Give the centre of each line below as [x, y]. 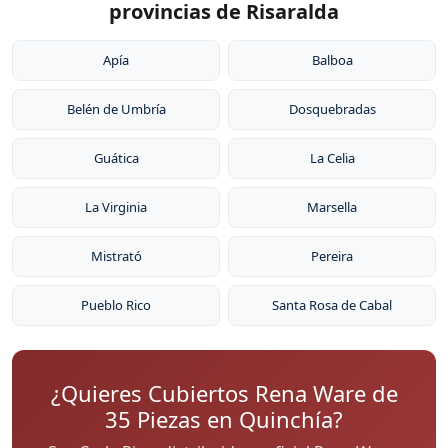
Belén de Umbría [116, 109]
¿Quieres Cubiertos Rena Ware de [224, 393]
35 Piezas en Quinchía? [224, 419]
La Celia [332, 158]
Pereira [332, 256]
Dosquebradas [332, 109]
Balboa [332, 60]
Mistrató [116, 256]
